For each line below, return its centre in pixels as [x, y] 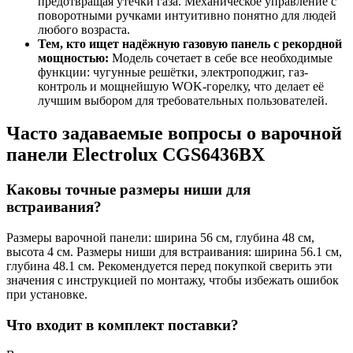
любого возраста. [84, 29]
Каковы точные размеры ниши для [128, 190]
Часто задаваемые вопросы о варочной [174, 134]
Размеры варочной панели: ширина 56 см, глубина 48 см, [160, 238]
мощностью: [73, 58]
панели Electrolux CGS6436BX [136, 155]
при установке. [47, 295]
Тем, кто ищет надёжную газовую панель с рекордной [190, 43]
